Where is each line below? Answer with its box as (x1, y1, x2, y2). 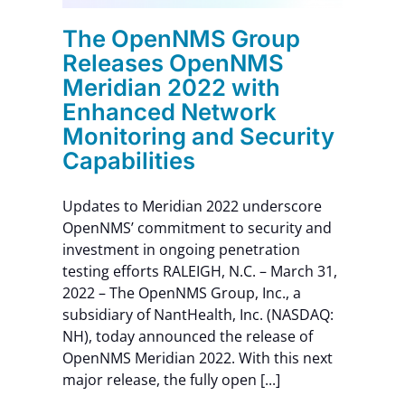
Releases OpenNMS (61, 48, 284, 77)
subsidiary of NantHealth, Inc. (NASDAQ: (61, 304, 334, 325)
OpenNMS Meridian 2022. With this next (61, 347, 333, 368)
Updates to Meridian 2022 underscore (61, 195, 322, 216)
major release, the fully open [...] (61, 369, 280, 390)
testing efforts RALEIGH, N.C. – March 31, (61, 260, 337, 281)
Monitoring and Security (61, 121, 334, 150)
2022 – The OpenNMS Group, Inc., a (61, 282, 301, 303)
